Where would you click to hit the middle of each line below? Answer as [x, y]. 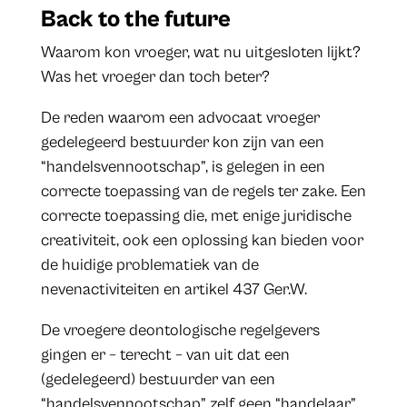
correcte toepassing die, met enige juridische [196, 216]
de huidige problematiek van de [149, 265]
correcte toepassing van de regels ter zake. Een [203, 192]
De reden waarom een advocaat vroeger [180, 118]
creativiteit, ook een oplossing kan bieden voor [202, 241]
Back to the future [135, 20]
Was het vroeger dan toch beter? [155, 77]
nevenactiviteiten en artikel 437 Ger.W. [174, 290]
